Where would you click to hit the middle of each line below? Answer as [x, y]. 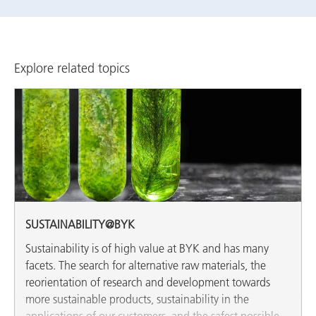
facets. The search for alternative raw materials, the [146, 265]
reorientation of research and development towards [148, 282]
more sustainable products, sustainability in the [137, 299]
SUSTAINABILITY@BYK [80, 224]
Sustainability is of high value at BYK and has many [147, 248]
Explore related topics [72, 68]
